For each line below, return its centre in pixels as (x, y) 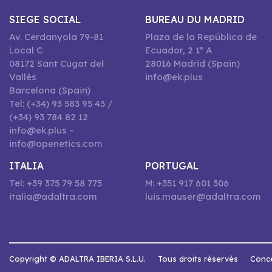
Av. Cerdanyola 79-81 (56, 37)
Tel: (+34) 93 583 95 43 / (61, 104)
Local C (26, 50)
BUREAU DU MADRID (195, 19)
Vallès (23, 77)
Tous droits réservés (198, 259)
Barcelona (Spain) (50, 90)
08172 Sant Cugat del (56, 63)
